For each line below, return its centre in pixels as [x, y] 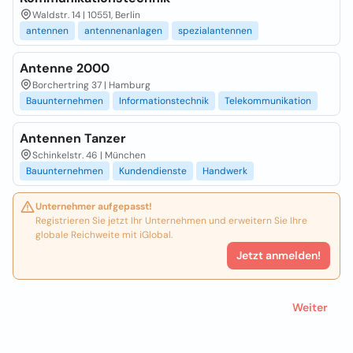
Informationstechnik [164, 101]
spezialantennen [215, 31]
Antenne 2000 [65, 68]
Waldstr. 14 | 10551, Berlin [86, 15]
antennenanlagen [123, 31]
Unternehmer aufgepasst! [94, 206]
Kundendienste [153, 171]
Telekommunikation [268, 101]
